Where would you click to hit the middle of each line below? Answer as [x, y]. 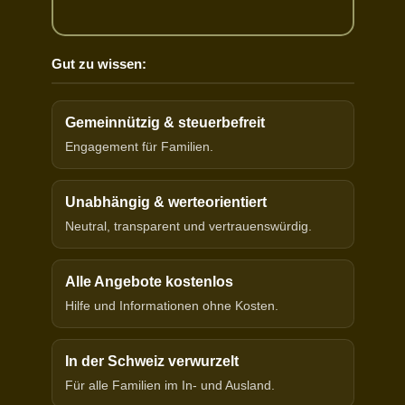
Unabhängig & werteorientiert [165, 202]
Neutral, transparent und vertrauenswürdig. [188, 226]
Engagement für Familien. [139, 147]
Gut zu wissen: [99, 64]
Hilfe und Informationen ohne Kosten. [171, 306]
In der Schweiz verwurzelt [151, 362]
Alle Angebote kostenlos [149, 282]
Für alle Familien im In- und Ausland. [170, 386]
